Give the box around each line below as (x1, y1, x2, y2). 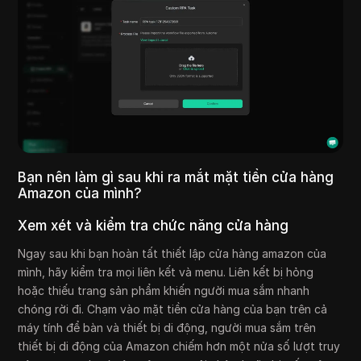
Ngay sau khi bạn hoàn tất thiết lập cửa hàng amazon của (18, 246, 327, 260)
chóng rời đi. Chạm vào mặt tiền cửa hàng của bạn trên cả (18, 301, 328, 316)
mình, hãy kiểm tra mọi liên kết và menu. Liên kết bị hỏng (18, 264, 314, 279)
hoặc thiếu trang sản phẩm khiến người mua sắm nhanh (18, 283, 310, 297)
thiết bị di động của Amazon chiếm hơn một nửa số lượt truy (18, 338, 341, 353)
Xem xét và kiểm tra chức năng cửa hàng (18, 217, 289, 234)
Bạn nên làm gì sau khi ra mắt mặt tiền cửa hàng (18, 168, 334, 185)
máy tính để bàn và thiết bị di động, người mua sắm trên (18, 320, 317, 334)
